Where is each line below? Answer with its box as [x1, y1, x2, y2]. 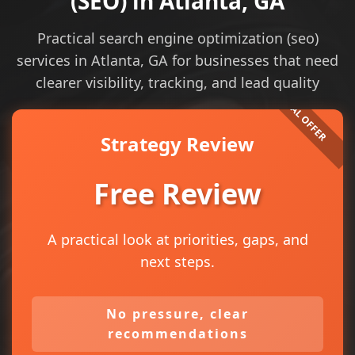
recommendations [107, 325, 248, 342]
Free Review [94, 174, 261, 213]
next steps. [140, 252, 215, 271]
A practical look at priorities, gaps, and [47, 230, 308, 249]
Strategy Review [101, 131, 254, 157]
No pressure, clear [106, 305, 249, 323]
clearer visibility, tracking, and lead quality [36, 73, 319, 92]
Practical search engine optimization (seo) [36, 29, 319, 48]
